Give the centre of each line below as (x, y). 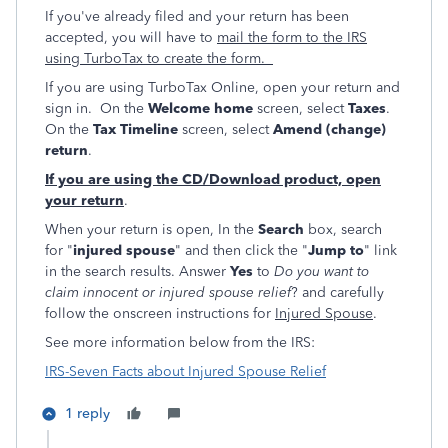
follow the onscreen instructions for (160, 313)
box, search (343, 229)
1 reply (87, 413)
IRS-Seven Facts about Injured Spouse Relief (185, 371)
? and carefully (337, 292)
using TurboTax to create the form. (159, 58)
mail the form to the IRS (292, 37)
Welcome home (200, 108)
